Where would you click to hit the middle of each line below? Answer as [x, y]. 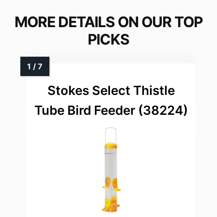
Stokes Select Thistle [111, 91]
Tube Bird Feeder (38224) [111, 110]
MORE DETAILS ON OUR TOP [108, 22]
